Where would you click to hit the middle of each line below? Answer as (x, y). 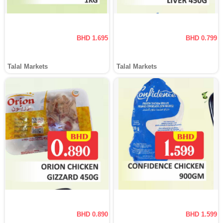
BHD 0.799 (201, 38)
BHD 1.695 (92, 38)
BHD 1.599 (201, 214)
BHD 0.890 (92, 214)
